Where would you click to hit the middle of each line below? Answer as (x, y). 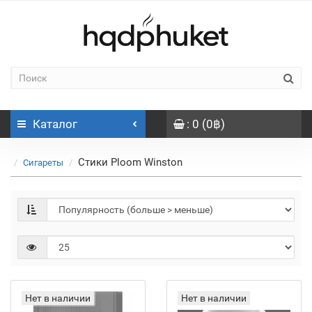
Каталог (55, 124)
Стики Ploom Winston (130, 162)
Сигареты (43, 163)
